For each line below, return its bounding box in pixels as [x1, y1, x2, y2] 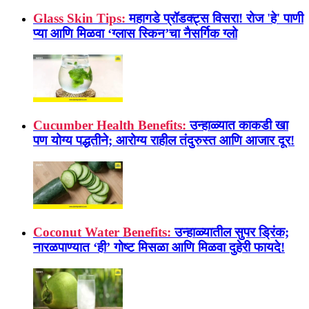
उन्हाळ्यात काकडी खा [190, 118, 288, 133]
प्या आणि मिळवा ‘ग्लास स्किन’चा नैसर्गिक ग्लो [33, 26, 237, 41]
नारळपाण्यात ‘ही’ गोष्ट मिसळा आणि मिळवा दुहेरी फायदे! [33, 240, 285, 255]
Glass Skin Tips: [33, 11, 126, 26]
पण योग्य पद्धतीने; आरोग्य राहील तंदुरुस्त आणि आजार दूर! [33, 133, 295, 148]
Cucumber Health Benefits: [33, 118, 186, 133]
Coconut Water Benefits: [33, 225, 171, 240]
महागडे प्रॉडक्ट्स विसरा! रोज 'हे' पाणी [129, 11, 303, 26]
